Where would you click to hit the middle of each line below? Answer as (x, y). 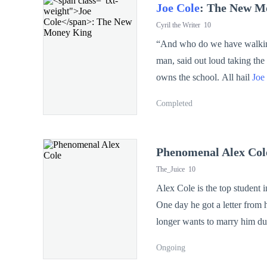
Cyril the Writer (180, 25)
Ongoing (171, 248)
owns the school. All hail (204, 77)
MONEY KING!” (191, 178)
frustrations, (179, 144)
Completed (174, 104)
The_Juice (172, 170)
